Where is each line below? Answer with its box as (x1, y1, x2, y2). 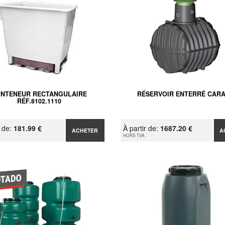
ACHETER (72, 126, 98, 134)
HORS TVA (123, 132, 145, 138)
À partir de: (123, 123, 160, 133)
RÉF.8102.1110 (17, 96, 61, 105)
